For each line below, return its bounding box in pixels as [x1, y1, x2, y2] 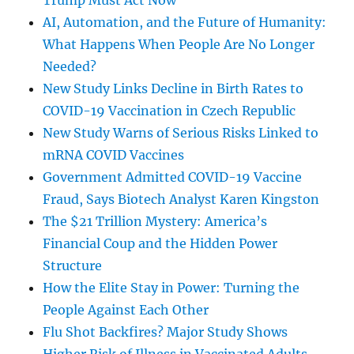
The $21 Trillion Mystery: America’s [43, 213, 268, 230]
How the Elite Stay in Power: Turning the [43, 280, 300, 296]
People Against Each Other [43, 302, 209, 318]
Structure [43, 258, 103, 274]
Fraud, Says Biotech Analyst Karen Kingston [43, 191, 320, 208]
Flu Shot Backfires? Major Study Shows [43, 324, 288, 341]
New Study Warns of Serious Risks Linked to [43, 125, 319, 141]
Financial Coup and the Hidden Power [43, 235, 278, 252]
